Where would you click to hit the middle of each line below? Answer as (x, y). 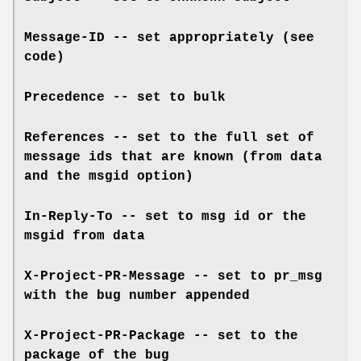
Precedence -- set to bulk (125, 97)
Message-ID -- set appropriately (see (169, 37)
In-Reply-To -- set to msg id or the (165, 216)
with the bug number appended (137, 295)
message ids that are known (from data (173, 157)
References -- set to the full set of (169, 137)
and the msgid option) (109, 176)
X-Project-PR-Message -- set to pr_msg (173, 276)
